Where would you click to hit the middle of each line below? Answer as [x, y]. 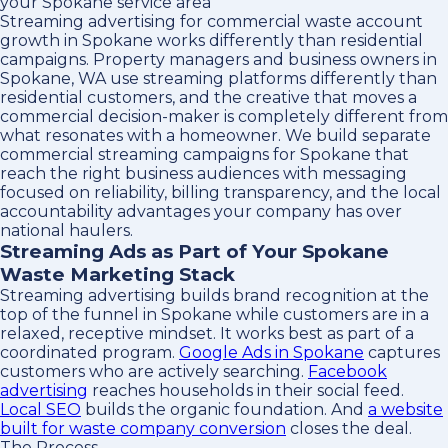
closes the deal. [349, 428]
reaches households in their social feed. [246, 390]
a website [405, 409]
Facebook [347, 371]
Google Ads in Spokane [271, 352]
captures [402, 352]
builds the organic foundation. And [224, 409]
